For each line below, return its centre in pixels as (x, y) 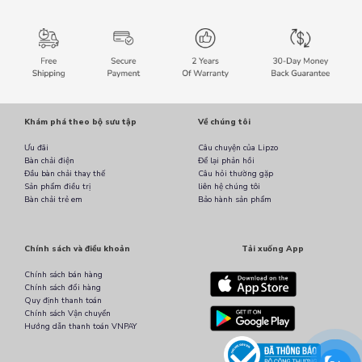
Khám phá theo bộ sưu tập (80, 122)
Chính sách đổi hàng (63, 288)
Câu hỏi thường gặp (235, 174)
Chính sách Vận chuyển (67, 314)
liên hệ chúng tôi (229, 187)
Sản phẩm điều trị (57, 187)
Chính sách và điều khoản (77, 249)
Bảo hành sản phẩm (234, 200)
